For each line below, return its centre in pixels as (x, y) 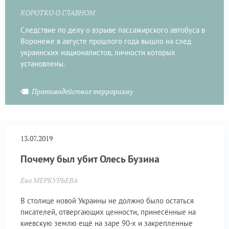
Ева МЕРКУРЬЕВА (49, 180)
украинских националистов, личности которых (98, 52)
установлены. (43, 63)
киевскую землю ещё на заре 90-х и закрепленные (107, 223)
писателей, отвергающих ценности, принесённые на (108, 212)
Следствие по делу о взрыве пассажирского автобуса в (113, 30)
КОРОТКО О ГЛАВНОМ (58, 13)
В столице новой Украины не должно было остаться (107, 200)
